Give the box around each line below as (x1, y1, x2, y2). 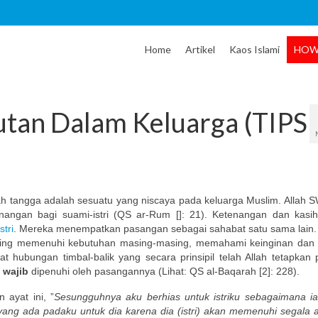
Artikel (185, 43, 215, 55)
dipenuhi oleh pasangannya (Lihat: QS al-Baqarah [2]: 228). (28, 265, 300, 277)
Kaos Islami (229, 43, 280, 55)
